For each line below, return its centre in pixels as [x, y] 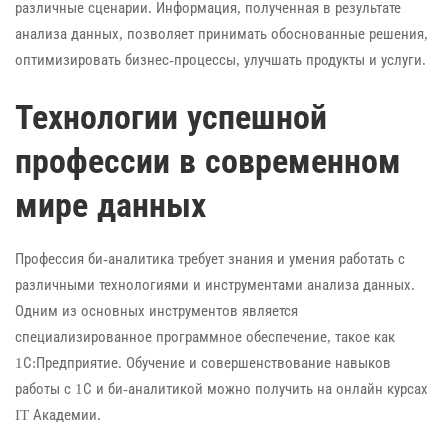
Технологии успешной [171, 117]
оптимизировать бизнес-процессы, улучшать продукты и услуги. [220, 60]
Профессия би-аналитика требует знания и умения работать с [210, 258]
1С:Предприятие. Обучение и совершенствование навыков [203, 362]
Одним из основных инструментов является [156, 310]
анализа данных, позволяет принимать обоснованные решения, [221, 34]
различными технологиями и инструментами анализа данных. [215, 284]
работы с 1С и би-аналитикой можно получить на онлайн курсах [221, 388]
